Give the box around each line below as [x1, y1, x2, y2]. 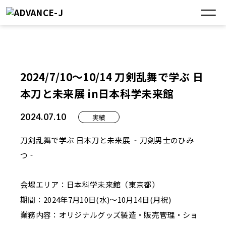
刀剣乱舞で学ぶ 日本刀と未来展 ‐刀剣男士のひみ [20, 135, 194, 146]
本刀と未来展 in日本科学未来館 [20, 85, 174, 101]
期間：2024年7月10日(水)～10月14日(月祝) [20, 194, 172, 205]
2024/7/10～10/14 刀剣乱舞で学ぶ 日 [20, 69, 204, 84]
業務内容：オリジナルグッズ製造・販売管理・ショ [20, 209, 198, 220]
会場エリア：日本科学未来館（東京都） [20, 179, 160, 190]
